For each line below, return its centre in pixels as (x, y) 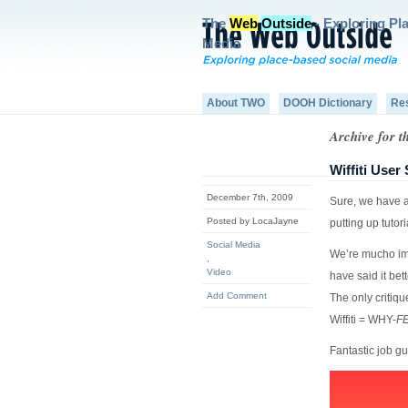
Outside (286, 23)
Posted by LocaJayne (253, 221)
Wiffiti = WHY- (363, 320)
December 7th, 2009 (250, 197)
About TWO (236, 103)
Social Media (234, 245)
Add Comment (237, 296)
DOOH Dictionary (328, 103)
